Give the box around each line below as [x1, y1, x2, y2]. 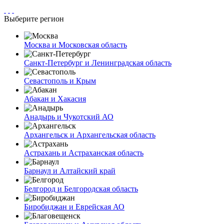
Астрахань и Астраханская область [24, 148, 143, 157]
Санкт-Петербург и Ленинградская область [24, 58, 171, 67]
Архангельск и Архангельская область [24, 130, 155, 139]
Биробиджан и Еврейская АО [24, 202, 124, 211]
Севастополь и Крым [24, 76, 96, 85]
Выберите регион [4, 14, 64, 23]
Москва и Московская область [24, 40, 127, 49]
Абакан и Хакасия [24, 94, 86, 103]
